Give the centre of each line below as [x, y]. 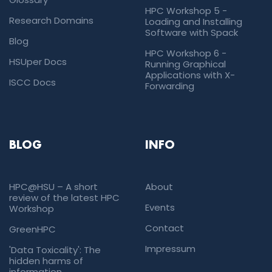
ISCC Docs [32, 82]
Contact [165, 228]
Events [160, 207]
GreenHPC [32, 229]
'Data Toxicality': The [55, 250]
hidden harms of [46, 260]
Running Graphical [185, 64]
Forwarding [170, 86]
